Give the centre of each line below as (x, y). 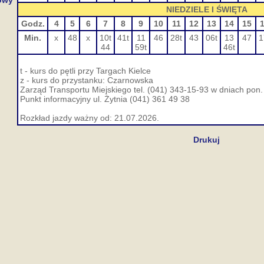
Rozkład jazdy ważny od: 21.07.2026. (90, 118)
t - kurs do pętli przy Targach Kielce (85, 71)
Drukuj (207, 140)
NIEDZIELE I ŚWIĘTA (207, 9)
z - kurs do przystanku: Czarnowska (87, 80)
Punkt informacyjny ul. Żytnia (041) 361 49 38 (105, 99)
